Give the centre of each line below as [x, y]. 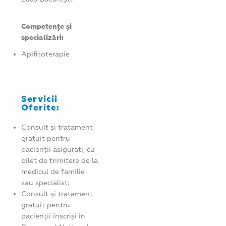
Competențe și [47, 26]
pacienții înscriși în [53, 216]
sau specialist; [45, 183]
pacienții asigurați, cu [58, 149]
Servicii [40, 99]
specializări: [43, 37]
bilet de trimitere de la [60, 160]
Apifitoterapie [46, 54]
